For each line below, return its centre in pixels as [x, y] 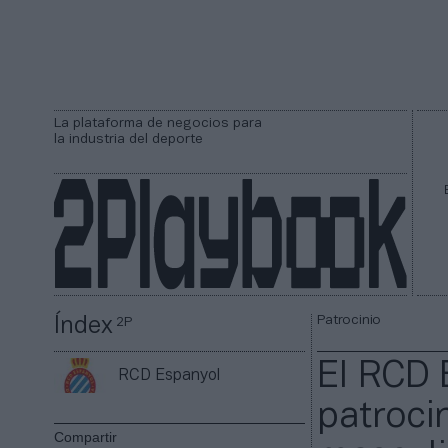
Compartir [86, 437]
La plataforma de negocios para [158, 123]
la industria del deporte [128, 139]
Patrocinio [349, 321]
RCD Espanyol [170, 375]
